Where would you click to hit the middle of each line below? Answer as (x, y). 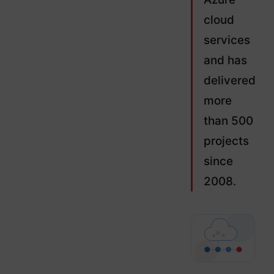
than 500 (228, 121)
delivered (229, 81)
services (227, 40)
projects (226, 141)
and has (225, 61)
